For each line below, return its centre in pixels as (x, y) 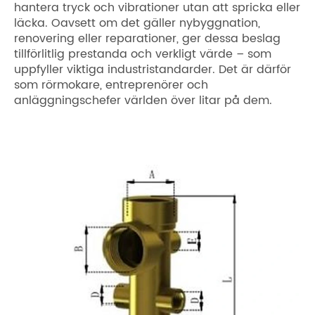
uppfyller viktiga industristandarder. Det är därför (153, 70)
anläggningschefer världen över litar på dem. (143, 101)
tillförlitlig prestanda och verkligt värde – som (143, 54)
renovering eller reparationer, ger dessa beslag (147, 39)
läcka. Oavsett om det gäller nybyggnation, (137, 24)
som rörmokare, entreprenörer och (111, 85)
